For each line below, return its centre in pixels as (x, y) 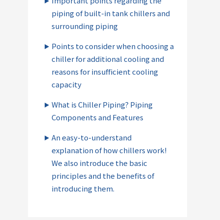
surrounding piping (85, 26)
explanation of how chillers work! (109, 150)
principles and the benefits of (103, 175)
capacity (67, 84)
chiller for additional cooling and (108, 58)
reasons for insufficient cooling (105, 71)
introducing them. (83, 188)
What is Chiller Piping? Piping (102, 104)
